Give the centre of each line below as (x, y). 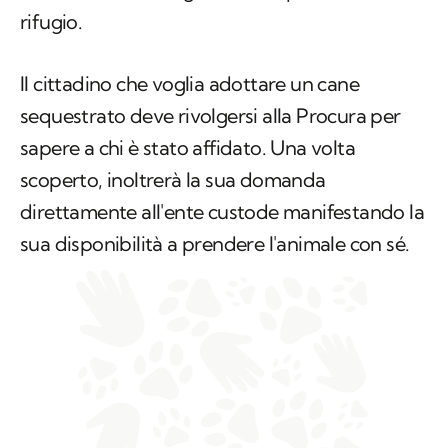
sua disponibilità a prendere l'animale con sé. (215, 244)
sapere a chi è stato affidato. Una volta (187, 148)
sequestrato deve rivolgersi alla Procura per (210, 116)
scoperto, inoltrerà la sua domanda (173, 180)
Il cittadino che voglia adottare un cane (189, 84)
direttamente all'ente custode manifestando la (222, 212)
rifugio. (51, 22)
